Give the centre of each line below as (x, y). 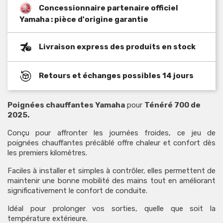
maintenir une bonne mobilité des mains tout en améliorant (111, 180)
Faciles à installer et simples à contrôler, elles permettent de (111, 170)
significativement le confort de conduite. (77, 190)
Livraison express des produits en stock (117, 47)
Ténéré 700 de (172, 105)
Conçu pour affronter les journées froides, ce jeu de (111, 133)
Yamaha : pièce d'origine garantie (84, 19)
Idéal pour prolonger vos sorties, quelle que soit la (111, 208)
